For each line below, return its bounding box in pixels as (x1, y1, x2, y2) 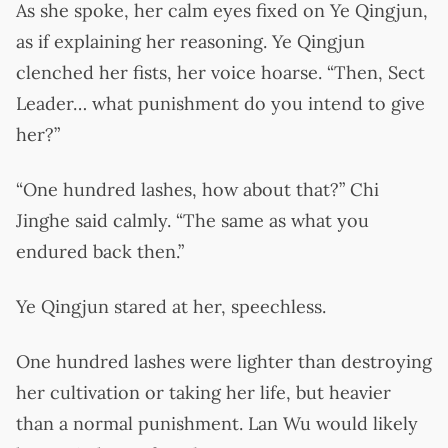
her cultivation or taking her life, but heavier (16, 380, 391, 404)
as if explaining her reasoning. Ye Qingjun (16, 29, 365, 53)
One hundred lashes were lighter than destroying (16, 349, 432, 373)
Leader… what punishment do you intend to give (16, 91, 425, 115)
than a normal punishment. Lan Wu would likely (16, 411, 418, 435)
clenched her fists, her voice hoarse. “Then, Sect (16, 60, 425, 84)
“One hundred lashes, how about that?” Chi (16, 177, 379, 201)
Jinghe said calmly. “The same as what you (16, 208, 369, 232)
